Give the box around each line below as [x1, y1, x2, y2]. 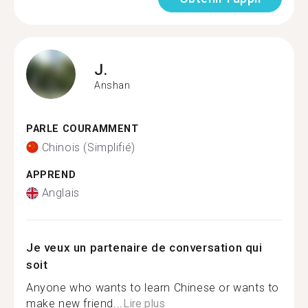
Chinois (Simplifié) [41, 140, 135, 154]
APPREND [26, 168, 76, 181]
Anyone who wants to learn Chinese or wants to [26, 281, 280, 294]
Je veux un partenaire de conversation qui [26, 241, 263, 254]
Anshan [94, 79, 131, 91]
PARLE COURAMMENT [26, 123, 139, 135]
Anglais [41, 186, 80, 199]
